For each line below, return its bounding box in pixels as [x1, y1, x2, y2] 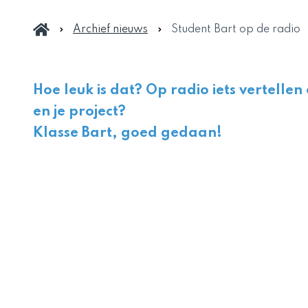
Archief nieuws [73, 24, 148, 35]
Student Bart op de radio [171, 24, 300, 35]
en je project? [33, 105, 129, 119]
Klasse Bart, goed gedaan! [33, 126, 222, 140]
